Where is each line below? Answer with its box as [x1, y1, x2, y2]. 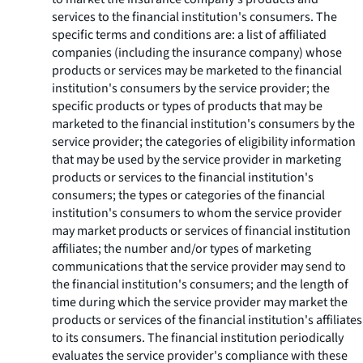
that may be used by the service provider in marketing [52, 151, 341, 169]
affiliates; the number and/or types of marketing [52, 240, 311, 258]
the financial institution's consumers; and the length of [52, 275, 348, 293]
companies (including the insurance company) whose [52, 44, 342, 62]
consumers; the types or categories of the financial [52, 186, 325, 204]
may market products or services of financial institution [52, 222, 351, 240]
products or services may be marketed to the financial [52, 62, 342, 79]
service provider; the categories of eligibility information [52, 133, 356, 151]
